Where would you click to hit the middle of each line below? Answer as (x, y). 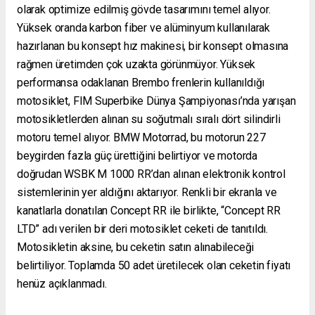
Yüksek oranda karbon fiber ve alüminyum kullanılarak (144, 27)
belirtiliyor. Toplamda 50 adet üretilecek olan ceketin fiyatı (154, 265)
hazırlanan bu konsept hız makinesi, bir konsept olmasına (153, 46)
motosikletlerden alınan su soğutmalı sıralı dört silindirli (149, 119)
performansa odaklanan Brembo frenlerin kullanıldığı (141, 82)
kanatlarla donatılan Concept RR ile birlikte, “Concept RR (149, 210)
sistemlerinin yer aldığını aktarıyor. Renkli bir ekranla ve (147, 192)
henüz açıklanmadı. (62, 283)
